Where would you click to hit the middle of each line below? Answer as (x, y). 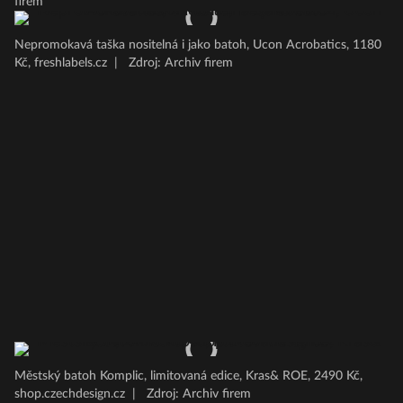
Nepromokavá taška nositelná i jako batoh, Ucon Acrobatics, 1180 (198, 45)
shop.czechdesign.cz (70, 394)
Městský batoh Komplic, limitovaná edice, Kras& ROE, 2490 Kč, (188, 376)
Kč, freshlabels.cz (61, 63)
